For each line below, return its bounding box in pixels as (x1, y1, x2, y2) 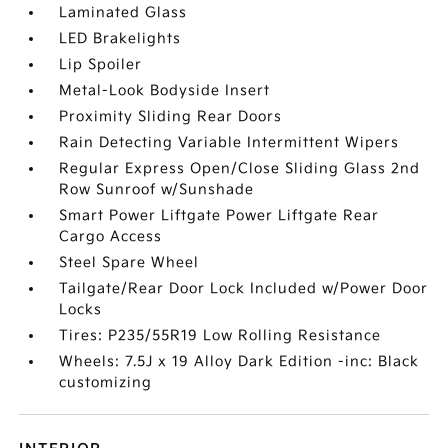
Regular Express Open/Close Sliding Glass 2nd (59, 160, 421, 177)
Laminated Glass (59, 4, 188, 21)
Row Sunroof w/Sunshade (59, 181, 255, 198)
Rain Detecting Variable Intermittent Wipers (59, 134, 400, 151)
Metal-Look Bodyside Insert (59, 82, 271, 99)
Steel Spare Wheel (59, 254, 200, 271)
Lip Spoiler (59, 56, 143, 73)
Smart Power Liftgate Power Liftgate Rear (59, 207, 380, 224)
